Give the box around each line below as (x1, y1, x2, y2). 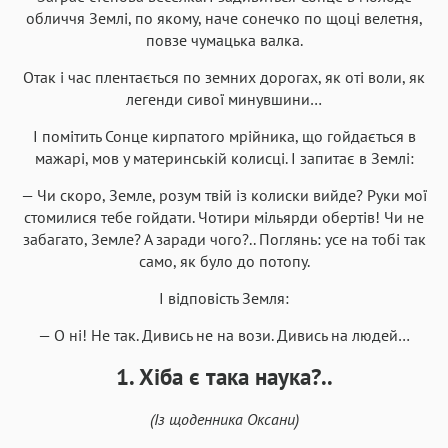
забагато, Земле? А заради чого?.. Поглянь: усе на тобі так (22, 228, 426, 249)
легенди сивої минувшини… (126, 88, 322, 109)
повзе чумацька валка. (145, 29, 303, 50)
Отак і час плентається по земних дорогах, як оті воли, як (23, 66, 425, 87)
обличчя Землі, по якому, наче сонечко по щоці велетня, (25, 7, 423, 28)
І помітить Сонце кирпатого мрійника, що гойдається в (32, 125, 416, 146)
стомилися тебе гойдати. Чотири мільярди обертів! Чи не (24, 206, 424, 227)
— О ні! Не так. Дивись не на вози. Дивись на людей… (38, 324, 410, 345)
